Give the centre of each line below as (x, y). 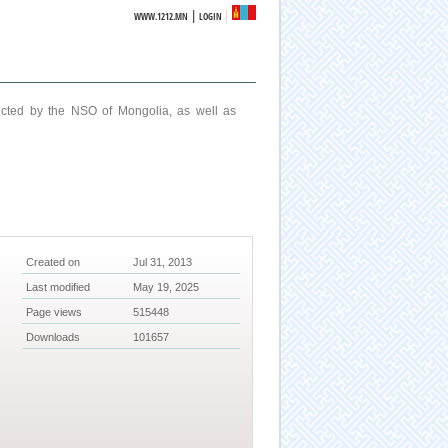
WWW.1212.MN (161, 16)
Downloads (53, 337)
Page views (54, 312)
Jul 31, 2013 (163, 262)
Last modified (58, 287)
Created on (53, 262)
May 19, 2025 (166, 287)
